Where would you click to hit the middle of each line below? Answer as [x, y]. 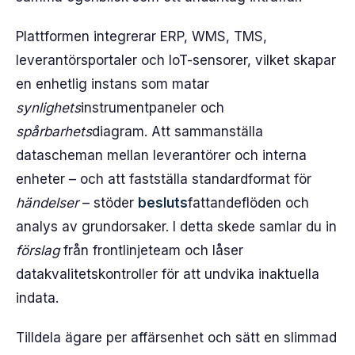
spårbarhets [54, 132]
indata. [37, 298]
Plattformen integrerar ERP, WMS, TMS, [141, 36]
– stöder [108, 203]
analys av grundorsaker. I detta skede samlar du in [176, 227]
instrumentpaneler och [153, 108]
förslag [38, 250]
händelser [47, 203]
